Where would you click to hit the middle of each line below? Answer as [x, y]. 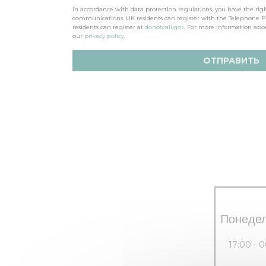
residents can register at [109, 27]
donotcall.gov [164, 27]
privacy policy [104, 36]
